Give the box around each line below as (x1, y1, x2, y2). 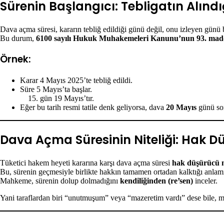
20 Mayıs (166, 103, 196, 112)
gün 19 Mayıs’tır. (40, 94, 94, 103)
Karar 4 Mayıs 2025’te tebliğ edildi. (20, 76, 132, 85)
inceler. (193, 176, 217, 185)
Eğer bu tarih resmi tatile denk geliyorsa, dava (20, 103, 166, 112)
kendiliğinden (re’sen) (120, 176, 193, 185)
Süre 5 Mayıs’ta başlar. (20, 85, 92, 94)
